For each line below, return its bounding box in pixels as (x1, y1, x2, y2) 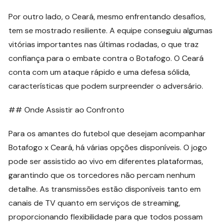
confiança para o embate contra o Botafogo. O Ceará (8, 53, 204, 63)
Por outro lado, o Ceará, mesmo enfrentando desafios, (8, 11, 206, 22)
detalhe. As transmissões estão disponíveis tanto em (8, 183, 201, 194)
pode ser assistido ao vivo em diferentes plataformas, (8, 156, 204, 166)
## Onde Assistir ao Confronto (8, 104, 125, 115)
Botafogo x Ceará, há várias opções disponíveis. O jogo (8, 142, 208, 153)
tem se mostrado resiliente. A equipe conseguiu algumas (8, 25, 213, 36)
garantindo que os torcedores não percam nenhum (8, 169, 196, 180)
